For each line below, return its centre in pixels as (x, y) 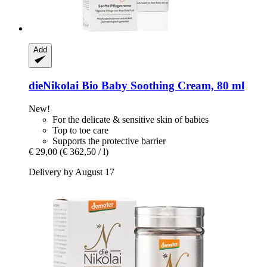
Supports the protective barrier (109, 141)
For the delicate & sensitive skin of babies (131, 119)
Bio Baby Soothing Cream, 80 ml (162, 86)
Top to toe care (80, 130)
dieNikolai (54, 86)
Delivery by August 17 (72, 172)
